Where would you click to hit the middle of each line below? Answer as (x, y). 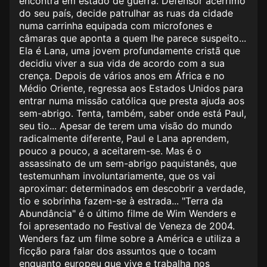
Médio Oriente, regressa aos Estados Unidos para (131, 89)
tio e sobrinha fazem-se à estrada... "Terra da (121, 201)
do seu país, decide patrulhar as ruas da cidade (126, 13)
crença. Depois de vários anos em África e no (122, 76)
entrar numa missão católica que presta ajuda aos (132, 101)
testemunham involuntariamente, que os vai (117, 176)
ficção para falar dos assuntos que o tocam (118, 251)
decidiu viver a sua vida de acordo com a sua (122, 63)
